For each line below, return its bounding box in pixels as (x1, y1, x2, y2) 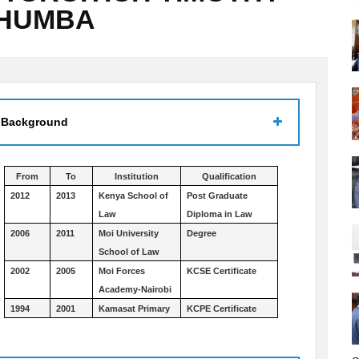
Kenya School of (98, 190, 168, 200)
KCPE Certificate (186, 303, 256, 313)
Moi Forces (98, 265, 145, 276)
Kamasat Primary (98, 303, 170, 313)
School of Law (98, 246, 159, 256)
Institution (114, 171, 159, 181)
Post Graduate (186, 190, 248, 200)
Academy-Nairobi (98, 284, 171, 294)
